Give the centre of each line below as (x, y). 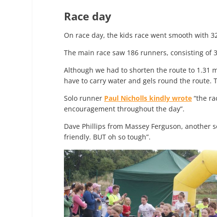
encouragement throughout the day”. (124, 108)
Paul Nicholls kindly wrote (148, 98)
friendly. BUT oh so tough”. (107, 137)
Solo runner (84, 98)
